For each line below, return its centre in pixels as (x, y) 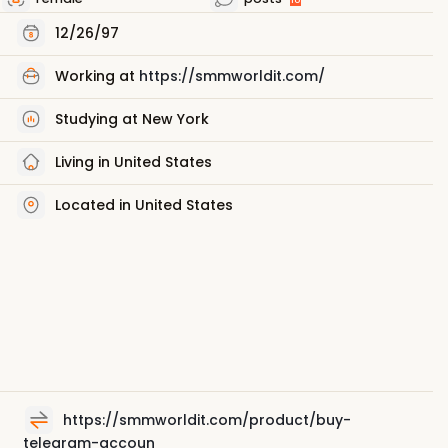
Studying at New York (132, 118)
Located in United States (144, 204)
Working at (97, 75)
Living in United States (131, 161)
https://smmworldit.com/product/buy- (207, 419)
